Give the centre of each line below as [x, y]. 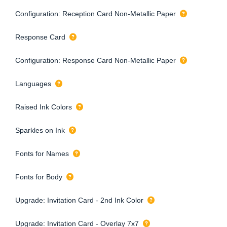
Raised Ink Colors [44, 107]
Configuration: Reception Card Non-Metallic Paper [96, 13]
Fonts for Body [39, 177]
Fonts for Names [42, 153]
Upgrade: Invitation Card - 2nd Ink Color [79, 200]
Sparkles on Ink [40, 130]
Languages [33, 83]
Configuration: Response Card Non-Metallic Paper [96, 60]
